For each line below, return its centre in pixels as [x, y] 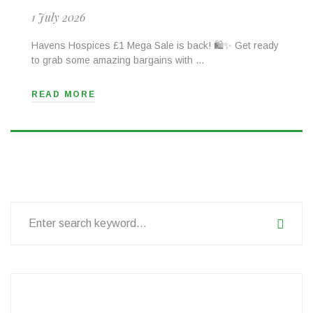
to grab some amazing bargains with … [118, 60]
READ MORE [64, 94]
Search [27, 209]
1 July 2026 [58, 17]
